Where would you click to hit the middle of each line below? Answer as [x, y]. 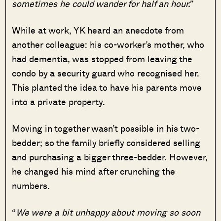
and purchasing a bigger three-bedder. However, [110, 157]
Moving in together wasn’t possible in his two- [106, 128]
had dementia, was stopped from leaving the [102, 58]
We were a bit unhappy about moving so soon [108, 212]
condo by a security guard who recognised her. [106, 73]
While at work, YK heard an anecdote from [98, 30]
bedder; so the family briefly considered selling [106, 142]
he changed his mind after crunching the [94, 171]
